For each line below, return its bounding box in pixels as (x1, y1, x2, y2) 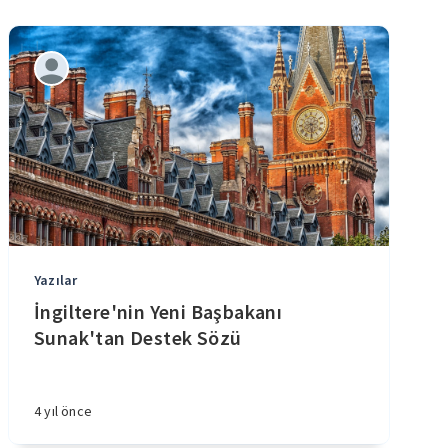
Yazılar (34, 271, 78, 289)
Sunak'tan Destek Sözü (34, 325, 242, 350)
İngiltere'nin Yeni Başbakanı (34, 299, 283, 324)
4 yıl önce (34, 402, 92, 420)
